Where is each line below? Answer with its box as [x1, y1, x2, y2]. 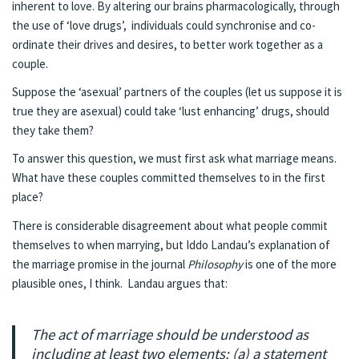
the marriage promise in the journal [12, 256, 188, 272]
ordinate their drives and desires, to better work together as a [12, 36, 323, 52]
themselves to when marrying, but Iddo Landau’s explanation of [12, 236, 330, 252]
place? [12, 189, 43, 205]
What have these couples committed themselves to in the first [12, 170, 325, 186]
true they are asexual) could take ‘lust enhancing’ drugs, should [12, 103, 329, 119]
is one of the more [243, 256, 337, 272]
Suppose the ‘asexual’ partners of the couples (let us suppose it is [12, 84, 342, 99]
